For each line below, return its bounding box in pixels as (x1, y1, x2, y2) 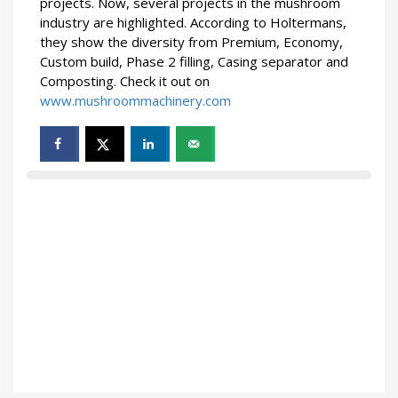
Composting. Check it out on (40, 72, 210, 91)
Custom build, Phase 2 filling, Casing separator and (40, 52, 348, 71)
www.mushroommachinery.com (40, 92, 231, 110)
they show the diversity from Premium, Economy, (40, 33, 343, 52)
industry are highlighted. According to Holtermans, (40, 13, 346, 32)
